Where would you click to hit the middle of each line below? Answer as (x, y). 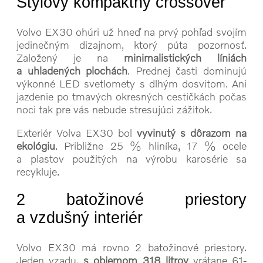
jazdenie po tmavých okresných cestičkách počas (131, 96)
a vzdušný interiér (80, 218)
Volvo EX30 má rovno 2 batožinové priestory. (131, 247)
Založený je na (70, 57)
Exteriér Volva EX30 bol (77, 132)
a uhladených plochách (72, 70)
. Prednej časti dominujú (187, 70)
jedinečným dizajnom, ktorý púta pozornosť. (131, 44)
